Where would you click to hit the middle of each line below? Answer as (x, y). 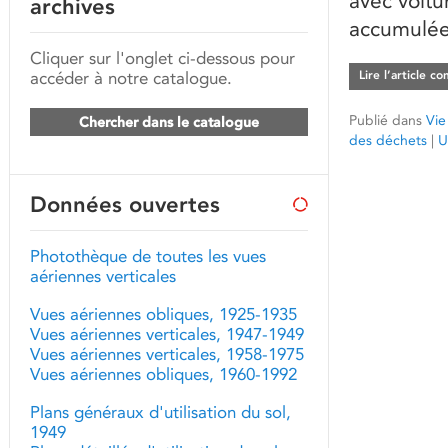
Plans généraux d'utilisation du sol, (160, 412)
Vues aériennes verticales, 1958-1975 (167, 354)
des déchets (388, 140)
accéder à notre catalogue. (131, 78)
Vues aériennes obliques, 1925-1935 (163, 314)
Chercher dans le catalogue (169, 122)
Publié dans (385, 120)
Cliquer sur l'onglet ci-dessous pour (162, 58)
